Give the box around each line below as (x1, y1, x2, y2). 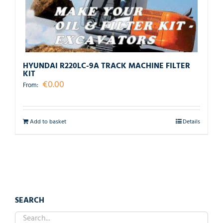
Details (183, 116, 200, 127)
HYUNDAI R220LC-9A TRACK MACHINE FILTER (23, 59, 190, 73)
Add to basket (30, 116, 66, 127)
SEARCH (15, 194, 44, 207)
